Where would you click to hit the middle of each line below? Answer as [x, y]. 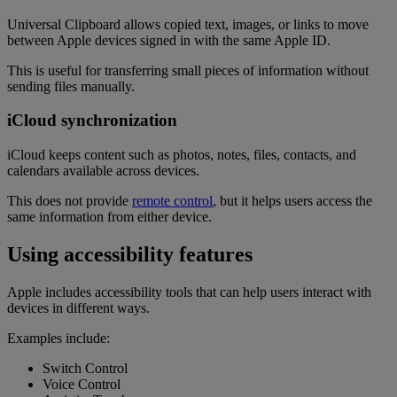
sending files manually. [71, 86]
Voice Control [82, 384]
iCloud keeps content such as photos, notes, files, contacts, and [182, 155]
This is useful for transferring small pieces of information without [188, 70]
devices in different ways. [78, 307]
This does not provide [70, 201]
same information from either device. [109, 217]
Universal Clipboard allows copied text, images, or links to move [188, 24]
